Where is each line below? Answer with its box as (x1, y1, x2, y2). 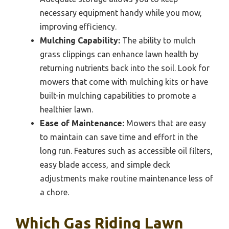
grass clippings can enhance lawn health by (40, 50, 198, 59)
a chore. (40, 188, 69, 197)
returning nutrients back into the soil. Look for (40, 63, 210, 73)
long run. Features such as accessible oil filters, (40, 146, 213, 156)
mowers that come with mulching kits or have (40, 77, 208, 87)
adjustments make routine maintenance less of (40, 174, 213, 184)
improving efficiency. (40, 22, 117, 32)
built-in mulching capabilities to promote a (40, 91, 196, 101)
